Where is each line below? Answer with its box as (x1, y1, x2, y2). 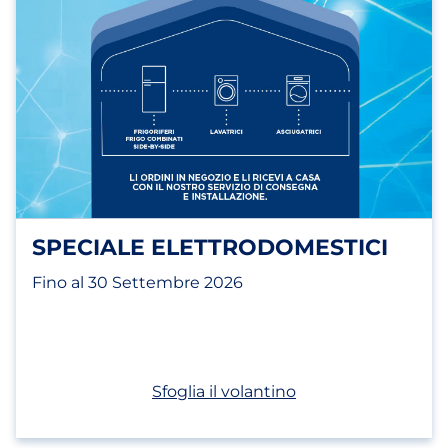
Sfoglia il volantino (152, 382, 296, 401)
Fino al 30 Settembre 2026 (32, 273, 243, 292)
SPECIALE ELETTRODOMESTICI (32, 234, 388, 261)
